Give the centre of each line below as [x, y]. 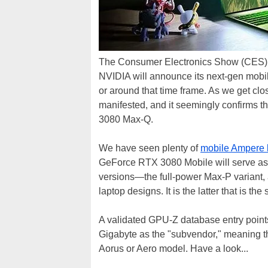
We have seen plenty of [150, 148]
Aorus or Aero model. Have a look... [173, 249]
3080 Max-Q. [126, 119]
